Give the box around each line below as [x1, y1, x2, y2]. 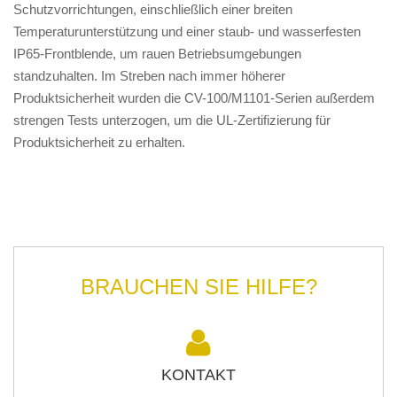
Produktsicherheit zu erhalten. [13, 135, 185, 151]
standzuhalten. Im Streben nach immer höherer [13, 68, 285, 84]
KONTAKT [161, 366, 236, 385]
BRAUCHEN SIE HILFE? [80, 275, 317, 300]
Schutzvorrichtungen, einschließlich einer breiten [13, 2, 292, 18]
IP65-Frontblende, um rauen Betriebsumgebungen [13, 46, 301, 62]
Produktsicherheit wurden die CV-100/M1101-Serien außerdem [13, 90, 375, 106]
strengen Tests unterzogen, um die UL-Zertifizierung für [13, 113, 331, 128]
